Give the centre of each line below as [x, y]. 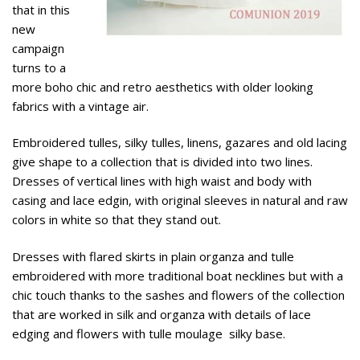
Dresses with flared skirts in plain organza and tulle [153, 256]
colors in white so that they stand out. [117, 220]
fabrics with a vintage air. [80, 106]
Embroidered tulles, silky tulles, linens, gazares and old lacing [180, 143]
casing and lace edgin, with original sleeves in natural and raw [180, 200]
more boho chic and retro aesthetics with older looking [163, 87]
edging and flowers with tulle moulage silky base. [149, 333]
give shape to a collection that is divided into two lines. [162, 162]
